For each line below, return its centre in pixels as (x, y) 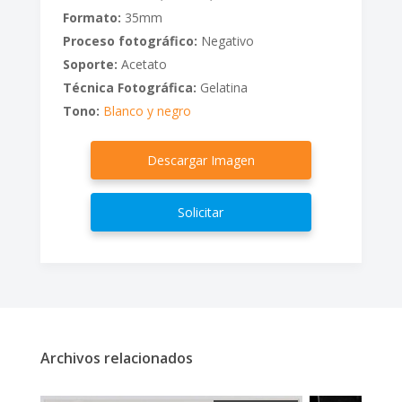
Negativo (225, 41)
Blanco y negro (147, 111)
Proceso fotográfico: (130, 41)
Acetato (142, 65)
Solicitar (201, 213)
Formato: (92, 18)
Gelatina (222, 88)
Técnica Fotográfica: (129, 88)
